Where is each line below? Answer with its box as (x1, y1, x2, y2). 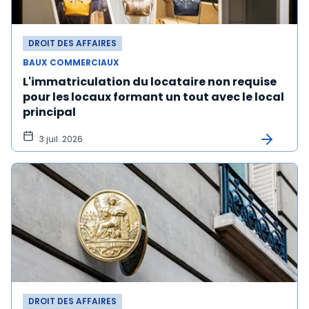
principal (23, 104, 76, 120)
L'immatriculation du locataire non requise (23, 74, 277, 90)
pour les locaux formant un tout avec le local (23, 89, 284, 105)
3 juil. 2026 (39, 133, 83, 145)
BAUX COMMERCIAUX (23, 57, 119, 68)
